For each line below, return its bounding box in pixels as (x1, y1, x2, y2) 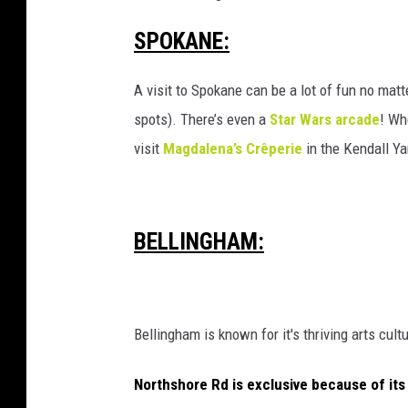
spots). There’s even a (134, 109, 270, 128)
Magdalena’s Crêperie (163, 138, 302, 158)
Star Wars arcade (270, 109, 380, 128)
